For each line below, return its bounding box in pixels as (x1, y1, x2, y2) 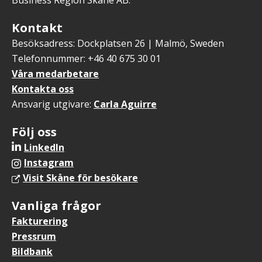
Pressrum (12, 230, 56, 243)
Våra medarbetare (12, 67, 99, 80)
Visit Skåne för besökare (23, 171, 138, 184)
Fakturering (12, 215, 68, 227)
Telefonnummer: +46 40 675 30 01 (12, 52, 161, 65)
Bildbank (12, 245, 53, 258)
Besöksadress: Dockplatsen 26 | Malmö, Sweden (12, 37, 224, 50)
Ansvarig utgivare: (12, 98, 94, 111)
